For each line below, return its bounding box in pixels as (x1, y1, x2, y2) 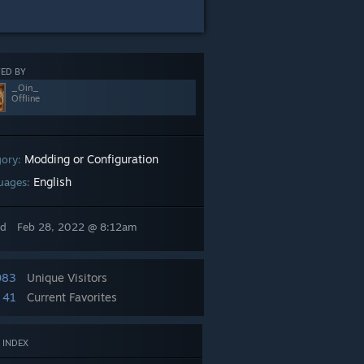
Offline (11, 93, 40, 104)
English (33, 175, 71, 188)
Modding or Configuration (24, 152, 158, 166)
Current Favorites (27, 290, 117, 304)
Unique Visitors (27, 271, 107, 284)
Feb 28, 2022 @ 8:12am (17, 220, 137, 233)
